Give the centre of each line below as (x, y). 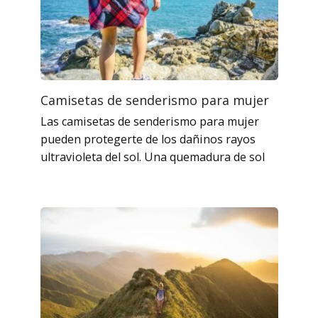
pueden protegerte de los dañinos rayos (148, 139)
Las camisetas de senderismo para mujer (149, 122)
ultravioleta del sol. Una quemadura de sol (152, 157)
